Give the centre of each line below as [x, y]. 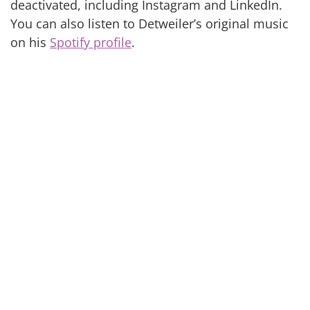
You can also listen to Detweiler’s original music [149, 24]
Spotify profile [91, 43]
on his [30, 43]
